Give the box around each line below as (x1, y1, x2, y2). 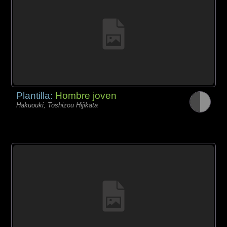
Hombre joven (55, 90, 117, 101)
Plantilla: (16, 90, 56, 101)
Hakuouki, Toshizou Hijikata (16, 101, 98, 109)
